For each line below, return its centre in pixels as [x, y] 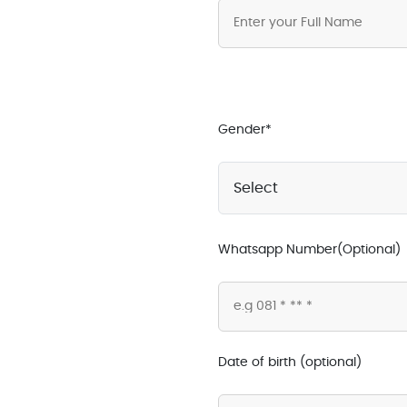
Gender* [245, 130]
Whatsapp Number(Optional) [310, 250]
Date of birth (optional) [290, 363]
